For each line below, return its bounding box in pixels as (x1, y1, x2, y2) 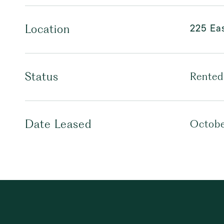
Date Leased (25, 117, 91, 130)
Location (25, 22, 70, 35)
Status (25, 70, 58, 83)
